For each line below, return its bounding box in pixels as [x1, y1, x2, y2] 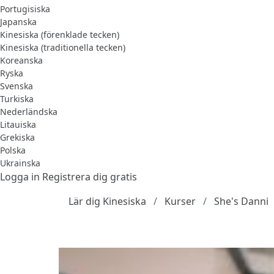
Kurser [165, 194, 196, 208]
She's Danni [214, 194, 268, 208]
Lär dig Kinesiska [68, 194, 146, 208]
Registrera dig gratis [42, 169, 137, 183]
